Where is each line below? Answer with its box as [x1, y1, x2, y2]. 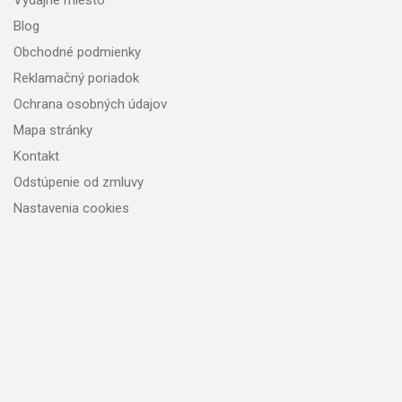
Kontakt [13, 148, 59, 165]
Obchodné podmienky [13, 44, 141, 61]
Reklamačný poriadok [13, 70, 139, 87]
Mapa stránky [13, 122, 92, 139]
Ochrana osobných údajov [13, 96, 167, 113]
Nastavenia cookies [13, 200, 129, 217]
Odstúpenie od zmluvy [13, 174, 144, 191]
